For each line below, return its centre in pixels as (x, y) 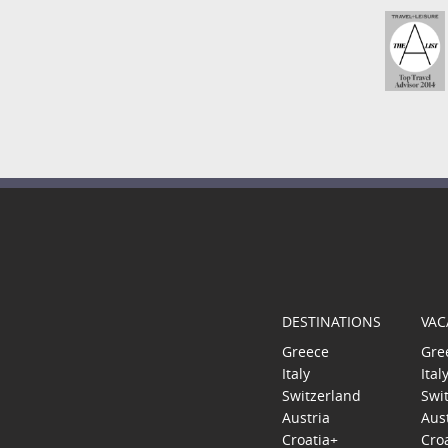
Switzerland (321, 396)
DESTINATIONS (331, 322)
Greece (305, 352)
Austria (306, 418)
